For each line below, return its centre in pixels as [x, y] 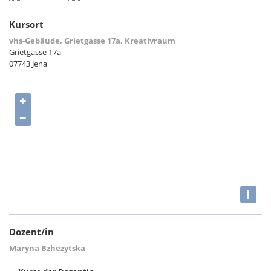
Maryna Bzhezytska [47, 248]
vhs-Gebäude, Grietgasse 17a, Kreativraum [92, 41]
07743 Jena [28, 64]
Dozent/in [31, 232]
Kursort [26, 24]
